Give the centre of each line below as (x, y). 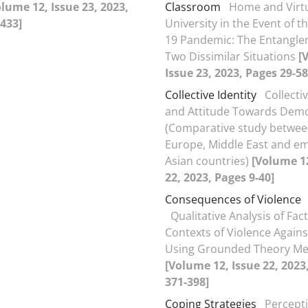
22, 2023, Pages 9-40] (220, 177)
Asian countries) (208, 161)
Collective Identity (211, 95)
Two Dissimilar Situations (232, 56)
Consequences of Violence (233, 199)
